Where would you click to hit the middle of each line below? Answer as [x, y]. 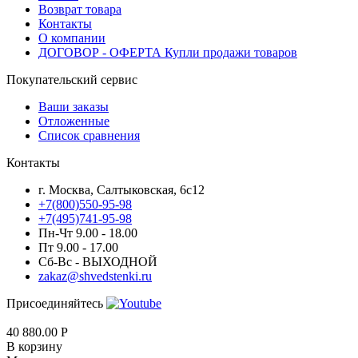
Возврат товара [80, 9]
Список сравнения [89, 135]
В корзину [34, 346]
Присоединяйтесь [56, 303]
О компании [72, 38]
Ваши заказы [74, 106]
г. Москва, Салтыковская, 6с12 [121, 189]
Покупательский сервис [72, 79]
